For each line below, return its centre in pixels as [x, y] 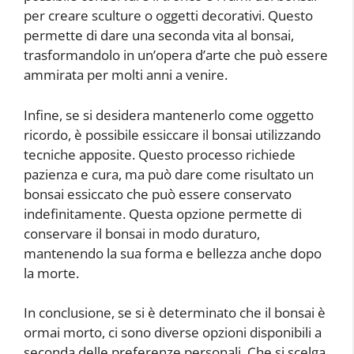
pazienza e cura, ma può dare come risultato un [169, 174]
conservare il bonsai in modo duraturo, [142, 233]
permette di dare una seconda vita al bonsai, [159, 36]
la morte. [51, 273]
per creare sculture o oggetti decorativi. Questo [168, 16]
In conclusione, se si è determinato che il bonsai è [175, 313]
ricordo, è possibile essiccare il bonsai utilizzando [172, 134]
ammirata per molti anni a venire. [126, 75]
